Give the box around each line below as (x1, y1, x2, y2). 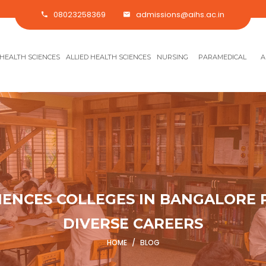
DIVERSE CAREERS (63, 215, 203, 232)
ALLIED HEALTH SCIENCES (66, 53, 151, 61)
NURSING (157, 53, 188, 61)
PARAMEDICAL (198, 53, 246, 61)
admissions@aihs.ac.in (136, 9, 224, 20)
